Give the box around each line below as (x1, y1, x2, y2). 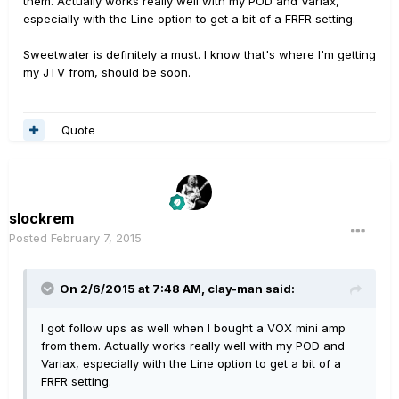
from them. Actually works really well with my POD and (41, 338, 345, 354)
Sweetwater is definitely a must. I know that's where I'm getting (23, 47, 376, 62)
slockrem (9, 209, 74, 228)
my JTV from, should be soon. (23, 65, 191, 80)
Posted (9, 231, 51, 246)
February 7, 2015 (51, 231, 142, 246)
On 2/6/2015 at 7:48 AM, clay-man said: (60, 281, 295, 297)
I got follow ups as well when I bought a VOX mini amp (41, 321, 346, 336)
